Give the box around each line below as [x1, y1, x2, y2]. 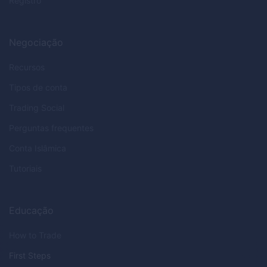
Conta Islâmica [9, 143, 66, 154]
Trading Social [9, 103, 64, 113]
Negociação [9, 36, 63, 49]
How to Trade [9, 230, 61, 241]
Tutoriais [9, 163, 42, 174]
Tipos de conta [9, 82, 67, 93]
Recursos [9, 62, 45, 73]
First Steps [9, 250, 51, 261]
